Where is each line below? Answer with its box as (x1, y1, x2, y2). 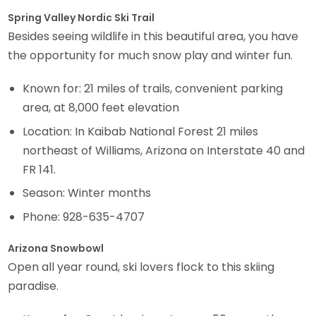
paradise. (8, 278, 59, 295)
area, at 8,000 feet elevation (23, 99, 180, 116)
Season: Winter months (23, 185, 152, 202)
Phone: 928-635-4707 (23, 208, 145, 225)
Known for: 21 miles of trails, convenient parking (23, 80, 284, 97)
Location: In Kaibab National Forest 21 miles (23, 123, 259, 140)
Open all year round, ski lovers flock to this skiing (8, 259, 275, 276)
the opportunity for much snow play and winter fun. (8, 47, 293, 64)
